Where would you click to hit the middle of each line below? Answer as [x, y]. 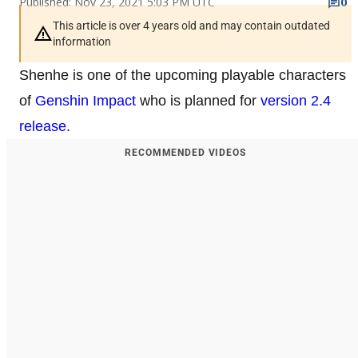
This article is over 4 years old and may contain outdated [191, 25]
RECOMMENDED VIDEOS [185, 152]
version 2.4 [296, 100]
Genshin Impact [86, 100]
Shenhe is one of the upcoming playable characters [183, 75]
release [43, 126]
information [82, 41]
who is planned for [198, 100]
